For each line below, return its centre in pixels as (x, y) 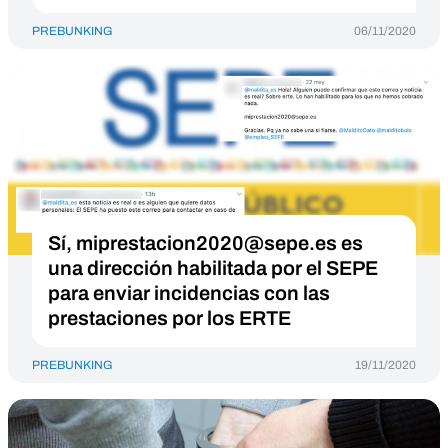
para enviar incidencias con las (189, 293)
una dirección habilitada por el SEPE (213, 268)
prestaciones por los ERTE (169, 318)
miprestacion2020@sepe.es (206, 243)
